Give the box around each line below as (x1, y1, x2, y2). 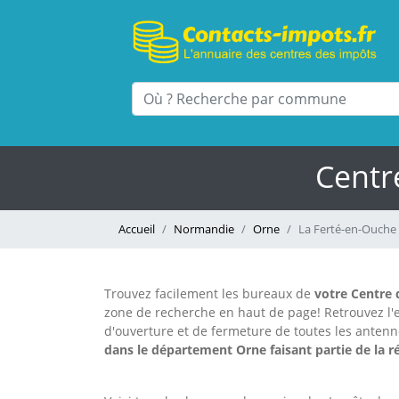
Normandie (174, 221, 234, 238)
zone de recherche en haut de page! (104, 304, 321, 322)
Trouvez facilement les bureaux (104, 285, 292, 303)
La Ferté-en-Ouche (298, 221, 396, 238)
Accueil (118, 221, 155, 238)
